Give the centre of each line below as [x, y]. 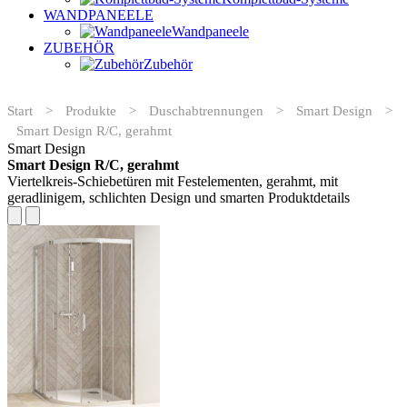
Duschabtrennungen [206, 111]
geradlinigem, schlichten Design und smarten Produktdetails [179, 198]
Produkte [91, 111]
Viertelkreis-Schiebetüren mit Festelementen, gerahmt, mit [173, 181]
